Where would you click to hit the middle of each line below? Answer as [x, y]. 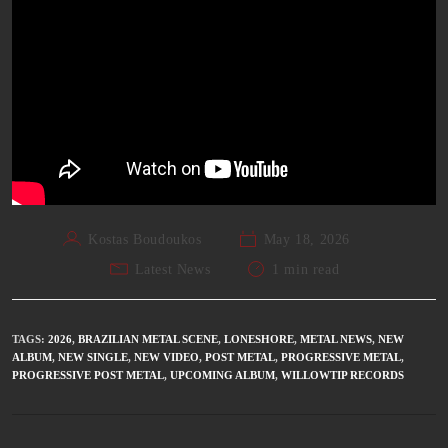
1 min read [306, 270]
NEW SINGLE [93, 357]
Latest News [172, 270]
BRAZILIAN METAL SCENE [148, 339]
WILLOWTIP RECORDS [342, 375]
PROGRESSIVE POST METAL [88, 375]
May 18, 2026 [306, 240]
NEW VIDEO [166, 357]
